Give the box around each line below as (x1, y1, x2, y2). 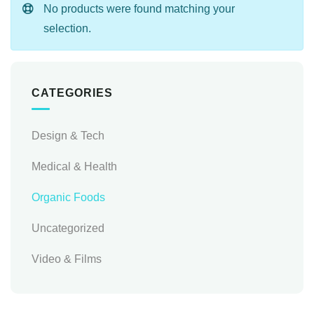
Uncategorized (32, 222, 104, 235)
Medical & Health (32, 161, 117, 173)
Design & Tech (32, 130, 104, 142)
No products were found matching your (43, 3, 235, 15)
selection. (43, 22, 91, 35)
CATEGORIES (32, 87, 113, 100)
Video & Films (32, 253, 102, 266)
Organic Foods (32, 191, 105, 204)
